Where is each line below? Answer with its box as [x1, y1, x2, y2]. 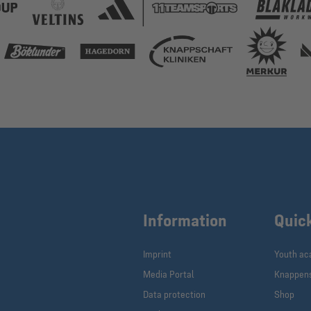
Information [143, 210, 228, 230]
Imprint [143, 248, 172, 260]
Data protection [143, 288, 206, 301]
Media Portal [143, 268, 195, 280]
